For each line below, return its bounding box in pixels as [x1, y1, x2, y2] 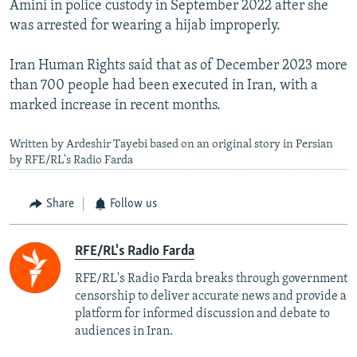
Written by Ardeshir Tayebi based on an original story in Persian [10, 139, 333, 151]
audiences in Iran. [75, 324, 173, 338]
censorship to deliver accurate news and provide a [75, 289, 347, 303]
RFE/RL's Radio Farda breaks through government [75, 272, 347, 285]
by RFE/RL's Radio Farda [10, 155, 133, 167]
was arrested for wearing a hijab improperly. [10, 18, 280, 34]
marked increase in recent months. [10, 98, 221, 114]
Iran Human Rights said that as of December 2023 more [10, 58, 347, 74]
